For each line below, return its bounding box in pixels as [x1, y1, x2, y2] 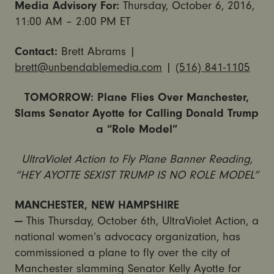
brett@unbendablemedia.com [14, 61, 162, 75]
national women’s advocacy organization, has [14, 229, 240, 243]
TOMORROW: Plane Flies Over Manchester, [24, 91, 250, 105]
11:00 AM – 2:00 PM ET [14, 15, 130, 29]
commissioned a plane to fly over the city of [14, 245, 230, 259]
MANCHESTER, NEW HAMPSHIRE [14, 198, 179, 212]
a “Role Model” [96, 122, 178, 136]
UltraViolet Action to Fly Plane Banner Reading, [21, 152, 253, 166]
